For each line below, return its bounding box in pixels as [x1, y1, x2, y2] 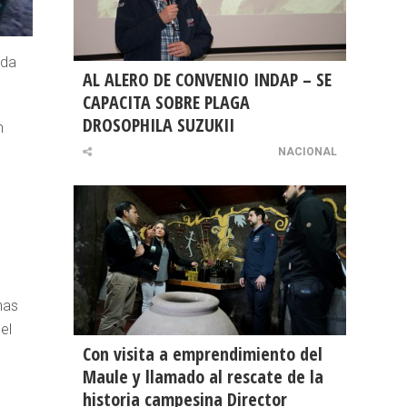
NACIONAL [278, 145, 337, 159]
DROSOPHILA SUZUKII [83, 113, 234, 138]
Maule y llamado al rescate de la [83, 364, 323, 390]
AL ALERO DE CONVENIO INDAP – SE [83, 67, 332, 93]
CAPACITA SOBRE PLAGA [83, 90, 250, 115]
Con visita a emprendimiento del [83, 342, 323, 367]
